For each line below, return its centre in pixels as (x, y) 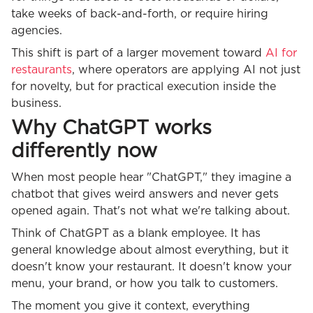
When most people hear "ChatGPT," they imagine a (151, 178)
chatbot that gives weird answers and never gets (145, 195)
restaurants (42, 70)
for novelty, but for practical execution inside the (144, 87)
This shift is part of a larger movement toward (137, 53)
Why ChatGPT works (111, 129)
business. (36, 104)
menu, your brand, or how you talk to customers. (145, 284)
